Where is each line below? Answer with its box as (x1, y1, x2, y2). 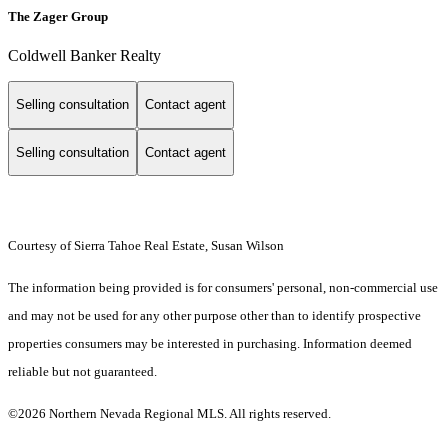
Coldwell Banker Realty (8, 47, 161, 64)
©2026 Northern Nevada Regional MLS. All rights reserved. (8, 406, 331, 422)
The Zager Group (8, 8, 108, 24)
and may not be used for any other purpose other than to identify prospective (8, 308, 421, 324)
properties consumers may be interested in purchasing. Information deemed (8, 336, 412, 352)
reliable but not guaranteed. (8, 364, 157, 380)
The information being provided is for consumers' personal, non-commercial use (8, 280, 438, 296)
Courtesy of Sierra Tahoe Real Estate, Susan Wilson (8, 238, 284, 254)
